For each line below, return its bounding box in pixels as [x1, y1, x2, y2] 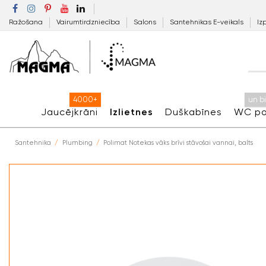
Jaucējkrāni [40, 106, 98, 118]
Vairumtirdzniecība [56, 18, 122, 26]
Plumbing [62, 139, 93, 147]
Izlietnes [109, 106, 153, 118]
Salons [134, 18, 158, 26]
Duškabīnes [164, 106, 222, 118]
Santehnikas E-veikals [170, 18, 245, 26]
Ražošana [9, 18, 45, 26]
